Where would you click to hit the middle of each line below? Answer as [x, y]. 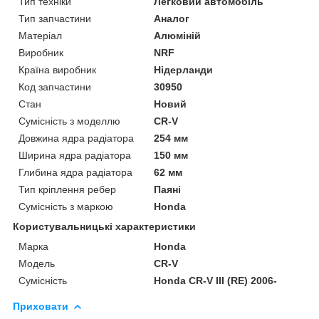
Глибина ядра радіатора [75, 172]
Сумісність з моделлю [69, 121]
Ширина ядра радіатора [75, 155]
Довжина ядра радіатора [76, 138]
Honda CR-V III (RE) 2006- [216, 280]
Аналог [172, 18]
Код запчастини [55, 87]
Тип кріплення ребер [67, 189]
